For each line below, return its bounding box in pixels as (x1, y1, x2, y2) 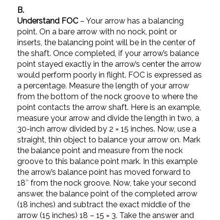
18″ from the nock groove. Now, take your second (17, 178, 196, 188)
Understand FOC (17, 16, 78, 26)
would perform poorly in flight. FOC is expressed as (17, 70, 202, 80)
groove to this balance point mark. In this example (17, 157, 197, 166)
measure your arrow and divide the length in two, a (17, 113, 199, 123)
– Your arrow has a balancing (78, 16, 184, 26)
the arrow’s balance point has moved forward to (17, 167, 191, 177)
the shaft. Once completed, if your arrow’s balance (17, 49, 199, 58)
